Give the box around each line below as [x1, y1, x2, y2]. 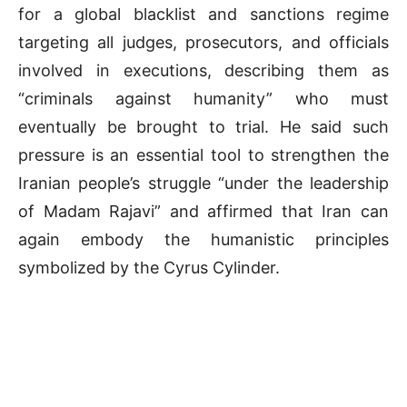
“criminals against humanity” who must [18, 89, 389, 109]
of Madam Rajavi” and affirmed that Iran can [18, 202, 389, 222]
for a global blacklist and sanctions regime [18, 5, 389, 25]
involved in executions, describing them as [18, 61, 389, 81]
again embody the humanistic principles [18, 230, 389, 250]
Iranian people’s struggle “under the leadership [18, 174, 389, 194]
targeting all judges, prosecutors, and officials [18, 33, 389, 53]
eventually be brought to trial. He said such [18, 117, 389, 137]
